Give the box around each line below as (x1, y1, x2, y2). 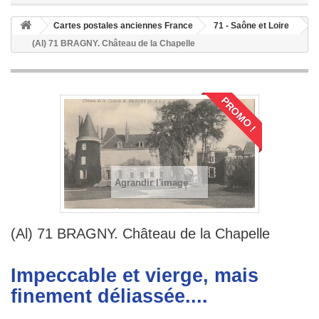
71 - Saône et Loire (214, 21, 289, 31)
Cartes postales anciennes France (53, 21, 193, 31)
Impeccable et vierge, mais (11, 264, 258, 286)
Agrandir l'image (115, 177, 188, 188)
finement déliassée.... (11, 285, 208, 307)
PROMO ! (219, 95, 258, 135)
